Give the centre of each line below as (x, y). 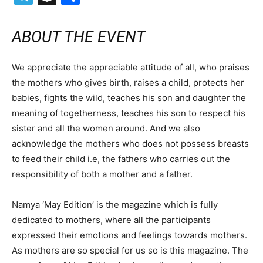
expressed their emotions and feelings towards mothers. (129, 235)
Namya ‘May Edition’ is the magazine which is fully (115, 205)
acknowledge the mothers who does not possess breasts (130, 144)
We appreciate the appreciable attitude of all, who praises (131, 67)
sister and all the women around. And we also (106, 128)
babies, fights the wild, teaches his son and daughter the (129, 98)
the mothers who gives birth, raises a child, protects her (128, 82)
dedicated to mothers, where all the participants (111, 220)
